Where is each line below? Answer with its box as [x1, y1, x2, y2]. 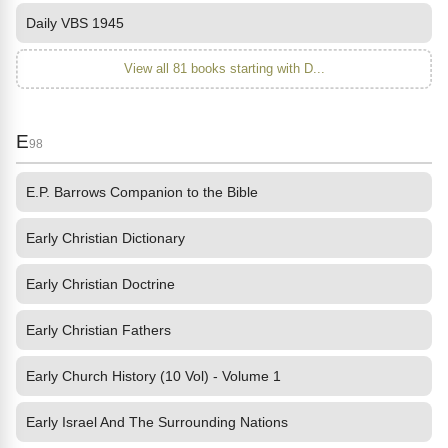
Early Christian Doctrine [26, 276, 175, 292]
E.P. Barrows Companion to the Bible [26, 184, 258, 200]
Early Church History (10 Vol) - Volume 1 [26, 368, 281, 384]
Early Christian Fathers [26, 322, 171, 338]
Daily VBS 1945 [26, 15, 124, 31]
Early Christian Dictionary [26, 230, 185, 246]
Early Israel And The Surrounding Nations [26, 414, 288, 430]
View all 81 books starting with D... [123, 61, 325, 76]
